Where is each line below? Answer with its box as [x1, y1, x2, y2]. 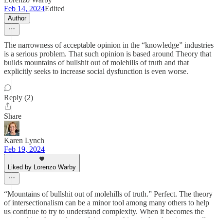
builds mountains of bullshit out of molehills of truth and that [4, 58, 189, 67]
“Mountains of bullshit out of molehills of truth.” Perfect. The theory [4, 190, 213, 198]
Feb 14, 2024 [4, 4, 45, 13]
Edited [45, 4, 65, 13]
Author [8, 15, 26, 22]
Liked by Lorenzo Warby [8, 163, 76, 171]
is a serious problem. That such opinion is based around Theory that [4, 50, 211, 58]
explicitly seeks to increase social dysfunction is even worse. [4, 67, 188, 75]
